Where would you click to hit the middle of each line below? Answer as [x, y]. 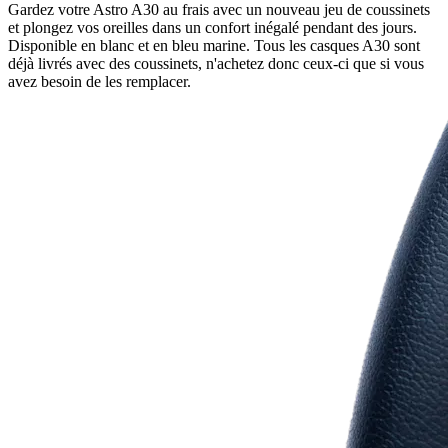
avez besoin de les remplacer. [99, 81]
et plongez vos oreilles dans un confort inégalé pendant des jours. [212, 27]
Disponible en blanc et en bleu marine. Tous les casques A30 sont [214, 45]
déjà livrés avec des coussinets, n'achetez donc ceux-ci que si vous [216, 63]
